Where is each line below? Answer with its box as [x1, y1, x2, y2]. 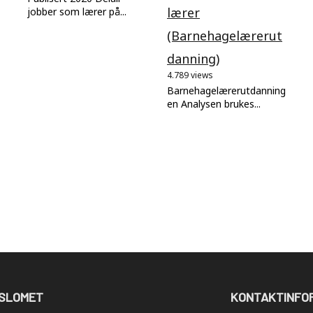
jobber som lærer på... [27, 4, 126, 18]
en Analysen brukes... [167, 96, 261, 110]
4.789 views [167, 68, 213, 81]
